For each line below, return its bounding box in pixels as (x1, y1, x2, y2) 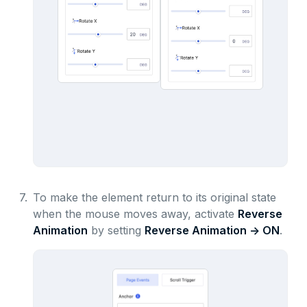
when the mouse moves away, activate (32, 207, 238, 221)
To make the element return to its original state (32, 191, 276, 205)
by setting (87, 223, 145, 238)
